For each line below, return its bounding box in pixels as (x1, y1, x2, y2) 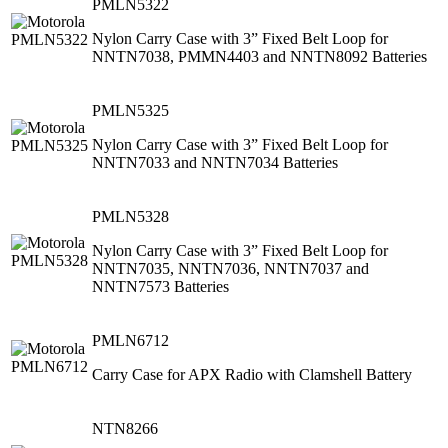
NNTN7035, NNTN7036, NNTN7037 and (92, 259, 369, 277)
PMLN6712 (92, 331, 169, 349)
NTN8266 (92, 419, 158, 437)
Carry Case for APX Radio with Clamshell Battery (92, 365, 412, 383)
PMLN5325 (92, 101, 169, 119)
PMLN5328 (92, 207, 169, 225)
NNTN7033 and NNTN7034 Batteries (92, 153, 338, 171)
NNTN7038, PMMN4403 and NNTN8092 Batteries (92, 47, 427, 65)
